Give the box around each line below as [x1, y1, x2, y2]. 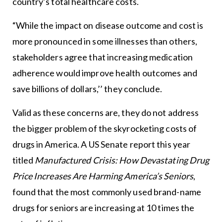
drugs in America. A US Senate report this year [12, 138, 191, 150]
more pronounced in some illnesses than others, [12, 35, 198, 47]
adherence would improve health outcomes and [12, 67, 197, 78]
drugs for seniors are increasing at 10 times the [12, 202, 195, 213]
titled [12, 154, 35, 166]
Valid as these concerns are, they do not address [12, 107, 199, 118]
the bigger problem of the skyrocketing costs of [12, 122, 197, 134]
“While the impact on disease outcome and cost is [12, 19, 204, 31]
